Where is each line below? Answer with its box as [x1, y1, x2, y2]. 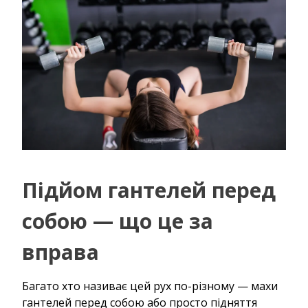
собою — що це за [22, 206, 213, 235]
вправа [22, 237, 99, 266]
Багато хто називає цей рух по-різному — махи [22, 278, 278, 294]
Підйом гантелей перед [22, 175, 276, 204]
